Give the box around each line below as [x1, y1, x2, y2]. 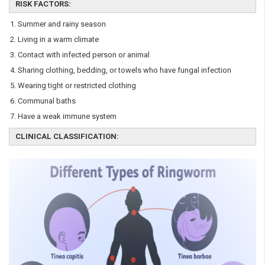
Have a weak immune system [18, 110, 117, 122]
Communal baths [18, 95, 76, 106]
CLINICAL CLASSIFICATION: [15, 130, 119, 142]
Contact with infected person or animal [18, 49, 150, 60]
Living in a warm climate [18, 33, 99, 45]
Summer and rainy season [18, 18, 106, 30]
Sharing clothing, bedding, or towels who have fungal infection [18, 64, 231, 76]
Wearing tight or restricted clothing [18, 79, 136, 91]
